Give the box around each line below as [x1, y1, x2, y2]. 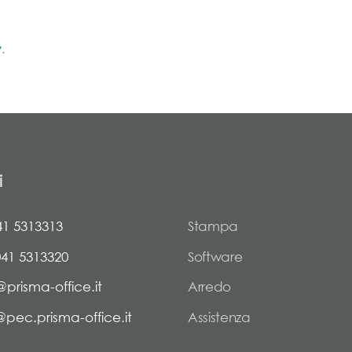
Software [188, 247, 243, 265]
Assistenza [188, 308, 251, 325]
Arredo [188, 278, 231, 295]
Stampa [188, 218, 238, 234]
